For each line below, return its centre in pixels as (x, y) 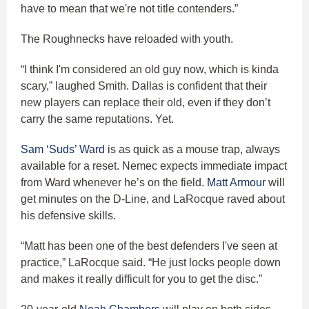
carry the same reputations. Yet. (97, 119)
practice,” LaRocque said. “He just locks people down (151, 263)
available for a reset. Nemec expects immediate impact (154, 166)
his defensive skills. (68, 216)
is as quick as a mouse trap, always (192, 150)
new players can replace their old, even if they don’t (146, 103)
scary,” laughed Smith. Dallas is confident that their (144, 86)
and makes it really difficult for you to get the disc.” (141, 279)
